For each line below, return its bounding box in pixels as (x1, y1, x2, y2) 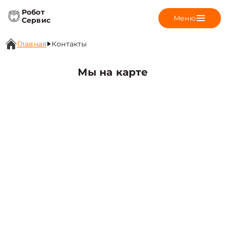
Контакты (51, 39, 87, 48)
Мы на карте (78, 66, 148, 78)
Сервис (22, 16, 50, 25)
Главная (17, 39, 47, 48)
